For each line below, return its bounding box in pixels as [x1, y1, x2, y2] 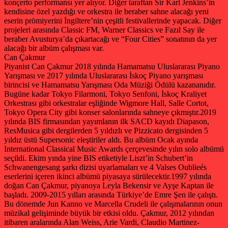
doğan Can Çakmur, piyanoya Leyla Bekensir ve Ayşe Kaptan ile [4, 181, 214, 190]
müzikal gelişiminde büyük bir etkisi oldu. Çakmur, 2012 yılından [4, 208, 214, 217]
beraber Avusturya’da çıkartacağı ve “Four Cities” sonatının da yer [4, 34, 217, 43]
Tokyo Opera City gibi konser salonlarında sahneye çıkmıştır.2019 [4, 107, 216, 117]
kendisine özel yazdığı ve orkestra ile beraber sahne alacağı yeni [4, 7, 209, 16]
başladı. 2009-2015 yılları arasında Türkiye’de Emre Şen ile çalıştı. [4, 190, 218, 199]
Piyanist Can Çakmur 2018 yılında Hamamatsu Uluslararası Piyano [4, 62, 220, 71]
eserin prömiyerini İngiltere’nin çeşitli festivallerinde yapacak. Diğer [4, 16, 221, 25]
